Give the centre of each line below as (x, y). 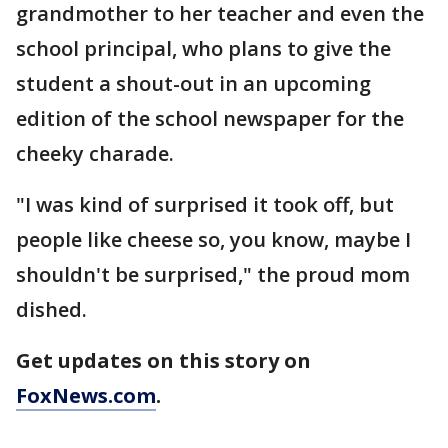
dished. (51, 310)
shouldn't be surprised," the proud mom (213, 275)
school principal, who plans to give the (203, 49)
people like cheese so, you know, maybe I (213, 240)
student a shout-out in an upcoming (193, 84)
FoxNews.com (86, 396)
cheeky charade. (95, 154)
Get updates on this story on (163, 361)
